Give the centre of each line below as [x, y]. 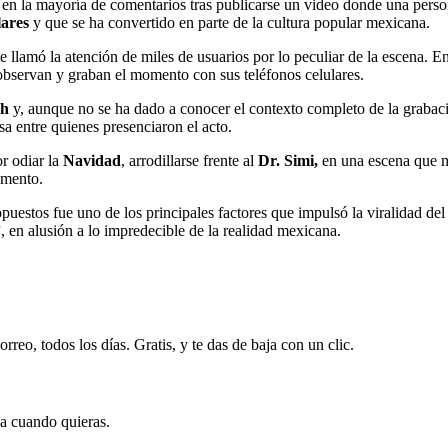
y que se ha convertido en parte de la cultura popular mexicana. [229, 22]
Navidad [92, 160]
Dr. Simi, [288, 160]
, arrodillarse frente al [189, 160]
